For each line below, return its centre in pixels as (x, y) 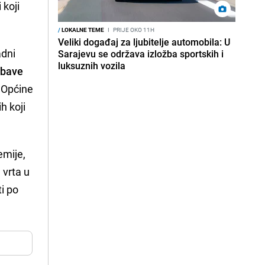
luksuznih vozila (92, 66)
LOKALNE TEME (82, 30)
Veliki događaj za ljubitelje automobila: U (144, 42)
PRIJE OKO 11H (133, 30)
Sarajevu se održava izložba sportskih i (141, 54)
